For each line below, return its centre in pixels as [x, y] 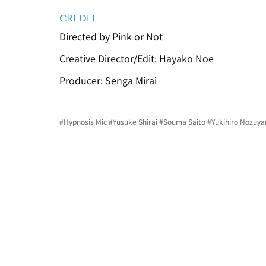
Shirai [148, 122]
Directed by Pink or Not [111, 37]
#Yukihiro [223, 122]
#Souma [173, 122]
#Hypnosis [77, 122]
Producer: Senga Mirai [108, 80]
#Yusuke [123, 122]
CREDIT [78, 18]
